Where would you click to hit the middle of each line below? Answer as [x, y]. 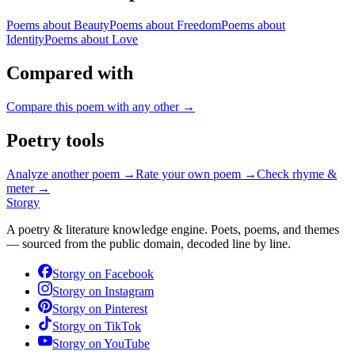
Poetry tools [55, 140]
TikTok [123, 326]
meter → [28, 188]
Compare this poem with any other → [101, 106]
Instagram [129, 291]
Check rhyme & [297, 174]
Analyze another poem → [71, 174]
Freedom [199, 25]
